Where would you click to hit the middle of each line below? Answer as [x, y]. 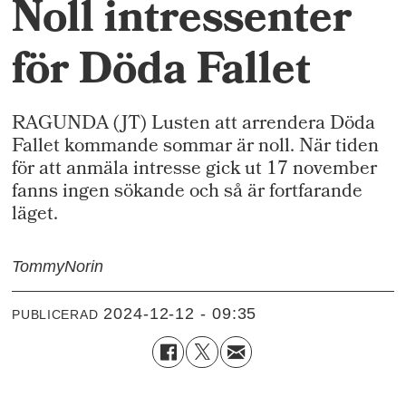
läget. [35, 215]
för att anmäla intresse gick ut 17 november [195, 170]
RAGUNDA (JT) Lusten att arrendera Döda [194, 125]
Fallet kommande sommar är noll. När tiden [196, 147]
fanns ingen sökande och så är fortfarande [188, 193]
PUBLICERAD [55, 315]
